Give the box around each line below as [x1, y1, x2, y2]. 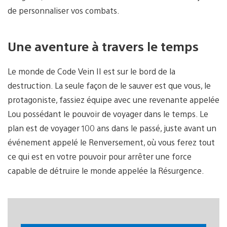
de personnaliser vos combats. [8, 5, 120, 16]
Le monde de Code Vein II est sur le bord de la [8, 66, 175, 77]
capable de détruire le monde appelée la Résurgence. [8, 165, 204, 176]
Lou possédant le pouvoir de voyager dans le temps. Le [8, 108, 208, 120]
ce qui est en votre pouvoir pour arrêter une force [8, 151, 192, 162]
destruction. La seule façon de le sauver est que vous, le [8, 80, 211, 91]
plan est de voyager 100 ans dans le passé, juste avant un [8, 123, 216, 134]
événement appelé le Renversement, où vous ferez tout [8, 137, 215, 148]
